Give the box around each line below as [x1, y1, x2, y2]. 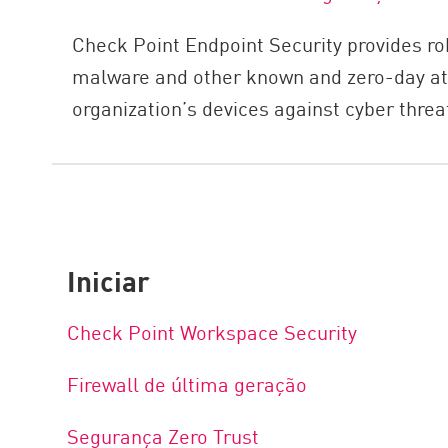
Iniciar [67, 259, 151, 301]
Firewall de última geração [67, 369, 308, 398]
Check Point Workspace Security [67, 317, 363, 346]
